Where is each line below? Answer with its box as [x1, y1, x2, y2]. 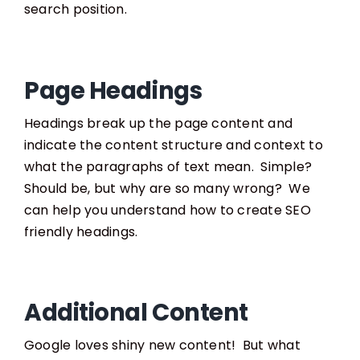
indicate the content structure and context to [23, 135, 323, 154]
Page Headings [23, 73, 202, 107]
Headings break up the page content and [23, 113, 293, 133]
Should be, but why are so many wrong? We [23, 178, 310, 198]
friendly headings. [23, 222, 138, 241]
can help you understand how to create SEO [23, 200, 311, 219]
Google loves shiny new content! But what [23, 336, 301, 355]
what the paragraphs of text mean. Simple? [23, 157, 316, 176]
